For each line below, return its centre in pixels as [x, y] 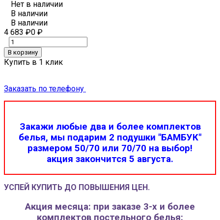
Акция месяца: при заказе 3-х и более [110, 206]
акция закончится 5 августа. [110, 159]
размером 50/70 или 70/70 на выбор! [110, 149]
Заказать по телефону [44, 88]
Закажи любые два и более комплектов [110, 127]
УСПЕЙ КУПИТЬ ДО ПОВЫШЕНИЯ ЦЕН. [77, 187]
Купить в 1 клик [33, 62]
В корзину [23, 52]
